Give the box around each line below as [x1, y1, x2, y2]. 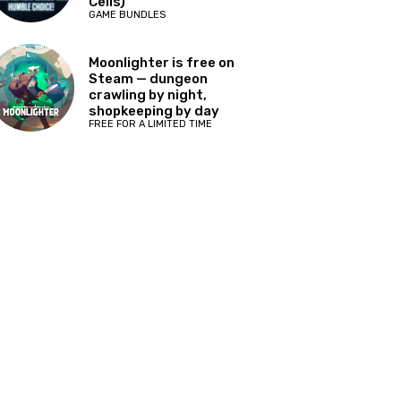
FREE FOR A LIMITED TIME [89, 117, 213, 130]
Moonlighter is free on [89, 54, 235, 71]
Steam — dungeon [89, 70, 209, 87]
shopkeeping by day [89, 102, 220, 119]
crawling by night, [89, 86, 208, 103]
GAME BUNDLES [89, 9, 166, 21]
